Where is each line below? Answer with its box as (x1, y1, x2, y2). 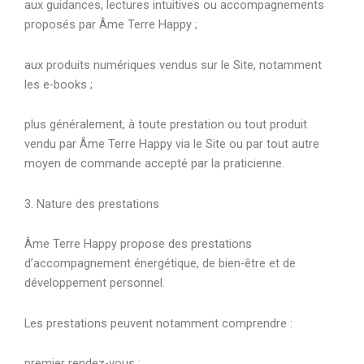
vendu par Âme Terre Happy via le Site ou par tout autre (24, 136, 319, 152)
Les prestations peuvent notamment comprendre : (24, 315, 292, 331)
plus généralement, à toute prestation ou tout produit (24, 117, 307, 132)
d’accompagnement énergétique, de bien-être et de (24, 256, 296, 271)
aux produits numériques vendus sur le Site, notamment (24, 57, 322, 72)
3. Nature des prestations (24, 196, 159, 211)
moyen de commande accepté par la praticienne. (24, 156, 284, 171)
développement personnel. (24, 275, 165, 291)
